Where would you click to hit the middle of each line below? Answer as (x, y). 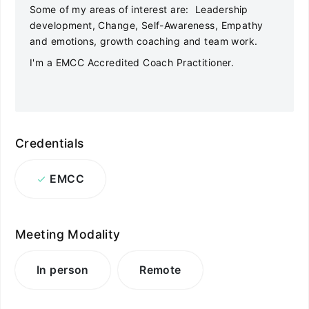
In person (63, 270)
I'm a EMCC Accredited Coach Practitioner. (132, 62)
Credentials (50, 143)
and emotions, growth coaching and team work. (144, 41)
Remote (160, 270)
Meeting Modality (68, 234)
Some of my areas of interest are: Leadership (139, 9)
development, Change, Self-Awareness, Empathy (147, 25)
